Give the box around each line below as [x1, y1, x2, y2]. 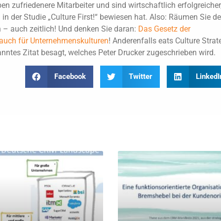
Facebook [54, 72, 86, 81]
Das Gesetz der [138, 24, 190, 34]
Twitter [129, 72, 153, 81]
